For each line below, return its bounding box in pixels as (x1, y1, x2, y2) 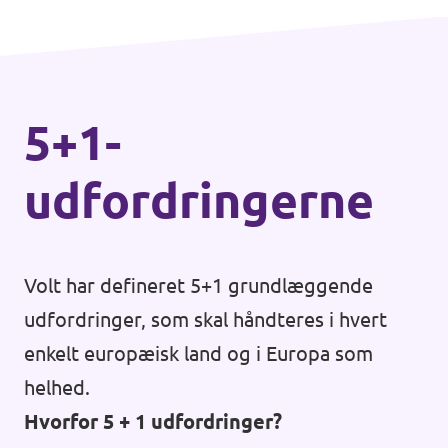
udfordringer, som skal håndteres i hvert (24, 308, 387, 331)
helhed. (24, 376, 90, 399)
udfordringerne (24, 173, 374, 227)
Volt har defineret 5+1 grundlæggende (24, 274, 373, 297)
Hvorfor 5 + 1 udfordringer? (24, 410, 282, 433)
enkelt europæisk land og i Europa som (24, 342, 373, 365)
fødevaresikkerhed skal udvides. (24, 6, 311, 29)
